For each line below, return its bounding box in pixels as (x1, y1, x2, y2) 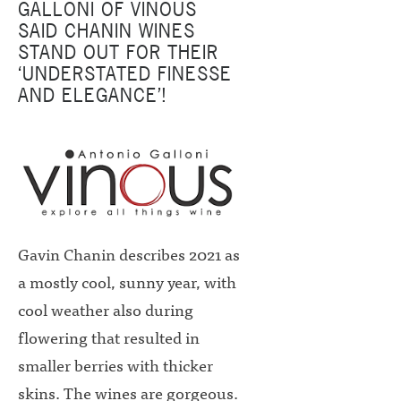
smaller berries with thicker (18, 352, 213, 379)
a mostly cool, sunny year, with (18, 269, 236, 295)
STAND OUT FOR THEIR (18, 39, 218, 65)
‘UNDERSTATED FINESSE (18, 61, 232, 87)
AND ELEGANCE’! (18, 82, 166, 108)
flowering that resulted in (18, 324, 200, 351)
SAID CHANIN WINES (18, 18, 195, 44)
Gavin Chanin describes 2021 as (18, 241, 240, 268)
